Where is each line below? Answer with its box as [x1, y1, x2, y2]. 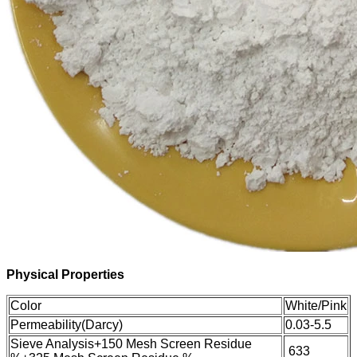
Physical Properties [6, 268, 124, 282]
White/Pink [285, 299, 347, 313]
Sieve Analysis [10, 337, 94, 351]
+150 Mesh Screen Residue [94, 337, 252, 351]
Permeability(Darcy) [10, 318, 123, 332]
